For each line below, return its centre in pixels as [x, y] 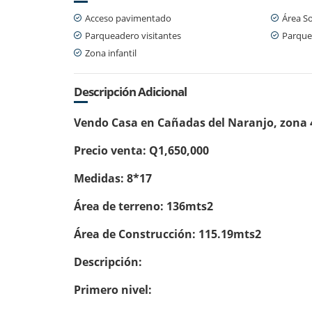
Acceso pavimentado [128, 18]
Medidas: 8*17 [113, 178]
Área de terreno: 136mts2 [143, 206]
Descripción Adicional [130, 91]
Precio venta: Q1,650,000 [141, 150]
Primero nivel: [113, 289]
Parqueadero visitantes [133, 35]
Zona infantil [111, 53]
